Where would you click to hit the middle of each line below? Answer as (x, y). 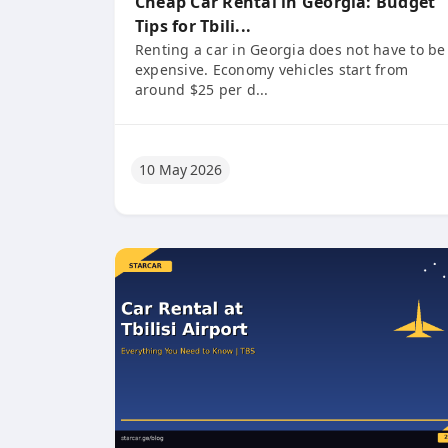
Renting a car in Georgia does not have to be (290, 49)
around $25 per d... (202, 89)
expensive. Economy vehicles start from (272, 69)
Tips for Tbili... (193, 26)
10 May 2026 (181, 169)
